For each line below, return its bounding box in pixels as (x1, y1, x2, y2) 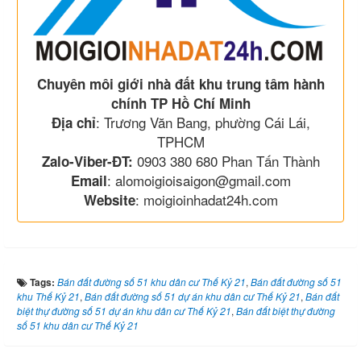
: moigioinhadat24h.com (135, 189, 278, 210)
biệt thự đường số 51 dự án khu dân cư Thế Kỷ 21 (17, 304, 231, 318)
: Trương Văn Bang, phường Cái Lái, (95, 112, 310, 133)
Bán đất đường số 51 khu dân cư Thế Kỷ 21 (57, 275, 246, 289)
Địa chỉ (51, 113, 96, 133)
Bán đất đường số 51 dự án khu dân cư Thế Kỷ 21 (85, 289, 301, 304)
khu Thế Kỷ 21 (17, 289, 80, 304)
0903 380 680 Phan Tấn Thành (132, 151, 320, 172)
